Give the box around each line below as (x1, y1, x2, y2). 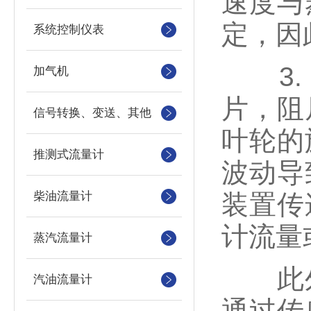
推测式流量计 (33, 148, 104, 161)
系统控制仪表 (33, 23, 104, 36)
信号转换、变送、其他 (33, 106, 151, 119)
